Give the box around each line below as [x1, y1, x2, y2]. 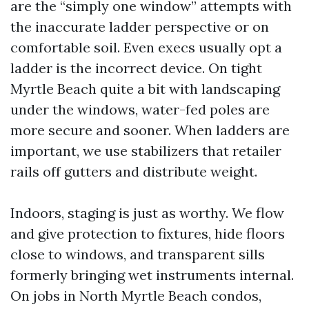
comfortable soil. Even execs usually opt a [10, 39, 282, 56]
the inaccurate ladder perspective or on [10, 18, 269, 35]
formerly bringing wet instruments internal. [10, 266, 294, 283]
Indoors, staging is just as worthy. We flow [10, 204, 284, 221]
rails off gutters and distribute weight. [10, 163, 257, 180]
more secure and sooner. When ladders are [10, 121, 290, 139]
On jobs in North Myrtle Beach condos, [10, 287, 261, 304]
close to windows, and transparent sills [10, 246, 265, 263]
